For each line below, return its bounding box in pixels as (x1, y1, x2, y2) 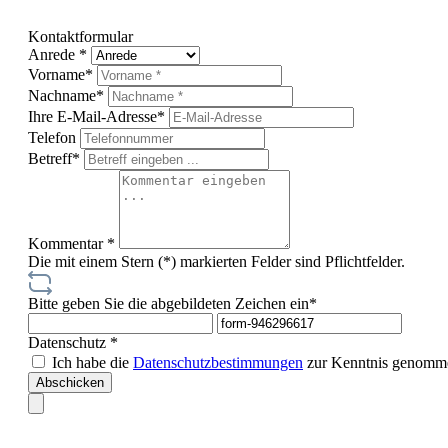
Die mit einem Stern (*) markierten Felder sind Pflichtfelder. (28, 253, 405, 270)
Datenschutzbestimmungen (133, 354, 303, 371)
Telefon (28, 129, 80, 146)
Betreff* (28, 150, 84, 167)
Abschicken (36, 375, 104, 390)
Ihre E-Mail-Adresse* (28, 108, 169, 125)
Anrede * (28, 46, 91, 63)
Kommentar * (28, 235, 119, 252)
